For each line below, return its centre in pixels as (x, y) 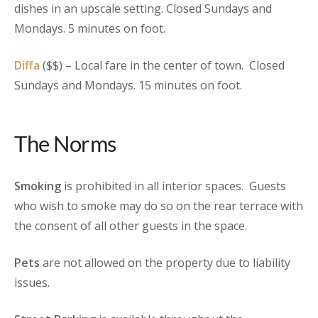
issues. (32, 282)
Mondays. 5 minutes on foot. (90, 28)
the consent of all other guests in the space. (131, 225)
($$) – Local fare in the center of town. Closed (162, 65)
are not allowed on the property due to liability (165, 262)
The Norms (65, 143)
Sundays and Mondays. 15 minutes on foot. (128, 85)
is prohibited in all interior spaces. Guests (174, 186)
